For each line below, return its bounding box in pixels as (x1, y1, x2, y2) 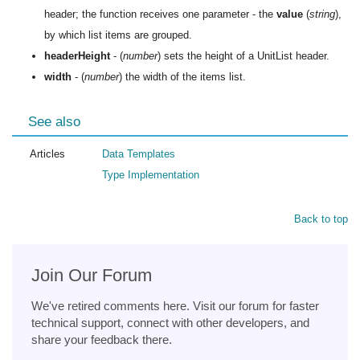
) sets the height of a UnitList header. (157, 49, 329, 62)
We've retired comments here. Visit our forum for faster (31, 298, 319, 313)
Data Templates (102, 147, 175, 160)
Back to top (294, 212, 348, 225)
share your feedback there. (31, 332, 172, 346)
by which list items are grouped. (44, 28, 192, 41)
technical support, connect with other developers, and (31, 315, 309, 329)
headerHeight (44, 49, 110, 62)
